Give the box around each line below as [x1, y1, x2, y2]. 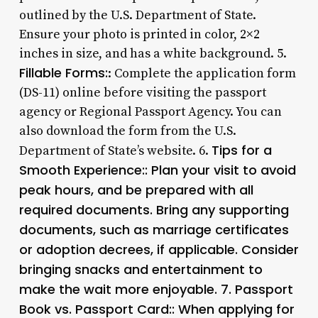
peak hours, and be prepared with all [18, 180, 253, 199]
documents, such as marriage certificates [18, 220, 289, 238]
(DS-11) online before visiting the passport [18, 84, 266, 101]
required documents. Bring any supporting [18, 200, 289, 219]
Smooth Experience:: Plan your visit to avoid [18, 160, 296, 179]
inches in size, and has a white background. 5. [18, 45, 287, 62]
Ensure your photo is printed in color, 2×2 [18, 26, 260, 43]
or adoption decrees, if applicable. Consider [18, 240, 299, 258]
